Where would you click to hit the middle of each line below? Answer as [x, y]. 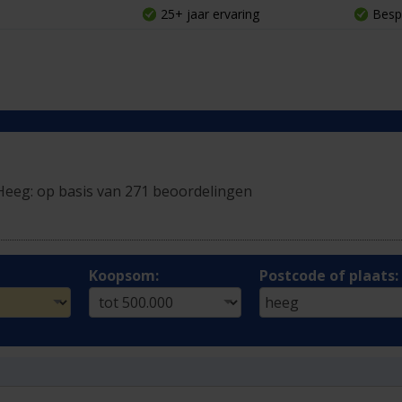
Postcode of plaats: [328, 275]
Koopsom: [123, 275]
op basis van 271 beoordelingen [144, 191]
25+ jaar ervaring [210, 14]
